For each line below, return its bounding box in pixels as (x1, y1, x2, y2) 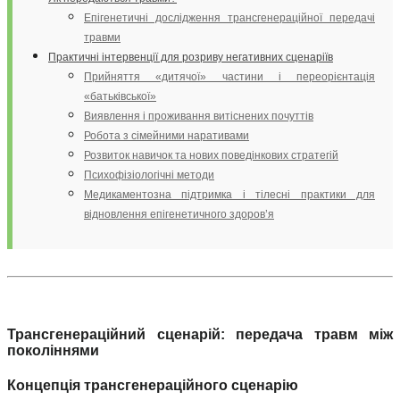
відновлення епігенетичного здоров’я (84, 207, 274, 221)
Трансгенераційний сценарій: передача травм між (7, 326, 393, 342)
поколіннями (7, 342, 99, 358)
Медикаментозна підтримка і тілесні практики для (84, 187, 375, 201)
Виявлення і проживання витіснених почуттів (84, 109, 313, 122)
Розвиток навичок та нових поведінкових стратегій (84, 148, 338, 162)
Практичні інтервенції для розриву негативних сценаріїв (48, 50, 333, 63)
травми (84, 30, 121, 44)
